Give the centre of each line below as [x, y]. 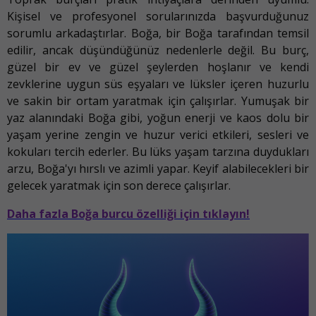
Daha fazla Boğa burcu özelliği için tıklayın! [128, 213]
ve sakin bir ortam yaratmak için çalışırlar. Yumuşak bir [158, 101]
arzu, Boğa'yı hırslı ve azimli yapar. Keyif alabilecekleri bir [158, 168]
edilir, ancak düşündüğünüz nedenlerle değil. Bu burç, [158, 50]
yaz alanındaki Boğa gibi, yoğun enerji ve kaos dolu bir [158, 117]
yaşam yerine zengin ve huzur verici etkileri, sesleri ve [158, 134]
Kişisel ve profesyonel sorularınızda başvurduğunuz [158, 16]
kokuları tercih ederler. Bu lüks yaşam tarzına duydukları [158, 151]
